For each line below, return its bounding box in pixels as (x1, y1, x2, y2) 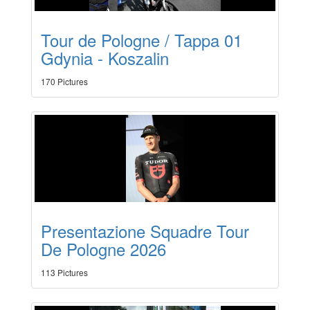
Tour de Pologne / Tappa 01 (41, 28, 242, 53)
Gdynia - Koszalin (41, 46, 169, 71)
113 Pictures (41, 266, 88, 279)
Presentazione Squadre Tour (41, 219, 249, 244)
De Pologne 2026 (41, 237, 166, 262)
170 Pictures (41, 75, 88, 88)
